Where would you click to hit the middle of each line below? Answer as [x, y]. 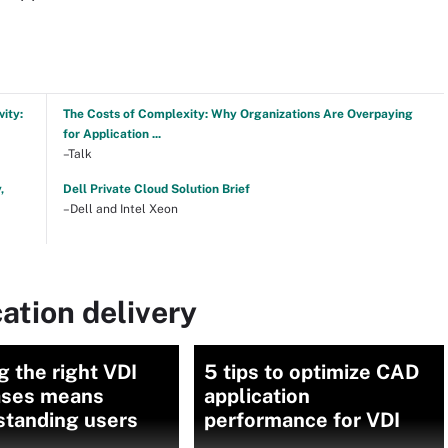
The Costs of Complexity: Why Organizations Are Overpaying [237, 114]
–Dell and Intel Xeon [120, 209]
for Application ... [111, 134]
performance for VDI [302, 420]
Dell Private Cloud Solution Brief [156, 189]
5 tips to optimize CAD [311, 372]
